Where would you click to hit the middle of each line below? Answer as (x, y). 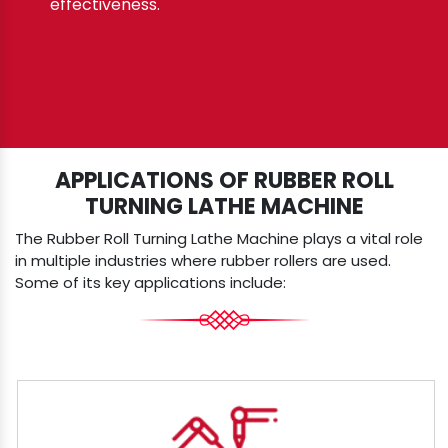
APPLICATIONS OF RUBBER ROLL (224, 181)
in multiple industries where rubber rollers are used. (203, 261)
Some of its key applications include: (150, 283)
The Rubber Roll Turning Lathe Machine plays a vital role (219, 239)
